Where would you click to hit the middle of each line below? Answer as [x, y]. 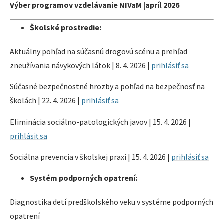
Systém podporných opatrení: [84, 178]
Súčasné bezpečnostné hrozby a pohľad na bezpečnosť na [107, 87]
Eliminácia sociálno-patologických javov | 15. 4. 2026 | [100, 122]
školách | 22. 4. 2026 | [46, 101]
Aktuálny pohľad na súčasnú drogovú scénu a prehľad [99, 51]
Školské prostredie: [66, 27]
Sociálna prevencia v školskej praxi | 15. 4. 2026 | [91, 157]
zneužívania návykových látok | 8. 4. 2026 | [81, 65]
